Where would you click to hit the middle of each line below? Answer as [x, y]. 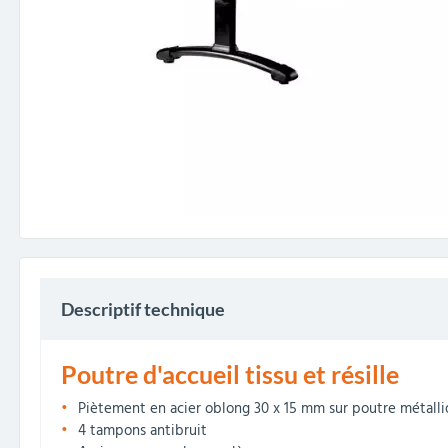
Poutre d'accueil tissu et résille [230, 374]
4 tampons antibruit [142, 431]
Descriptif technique [143, 309]
